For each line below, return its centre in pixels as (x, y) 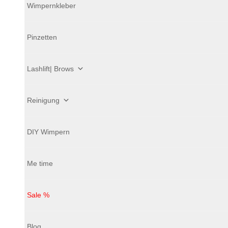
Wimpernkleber (51, 5)
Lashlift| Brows (50, 68)
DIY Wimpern (48, 132)
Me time (40, 163)
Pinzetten (42, 37)
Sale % (38, 195)
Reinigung (43, 100)
